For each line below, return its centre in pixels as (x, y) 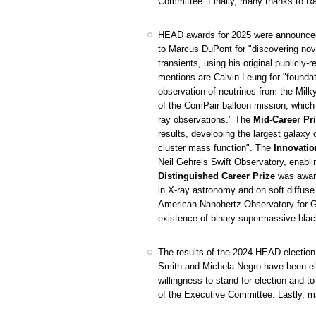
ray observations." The (205, 120)
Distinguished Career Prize (216, 176)
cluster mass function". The (215, 148)
